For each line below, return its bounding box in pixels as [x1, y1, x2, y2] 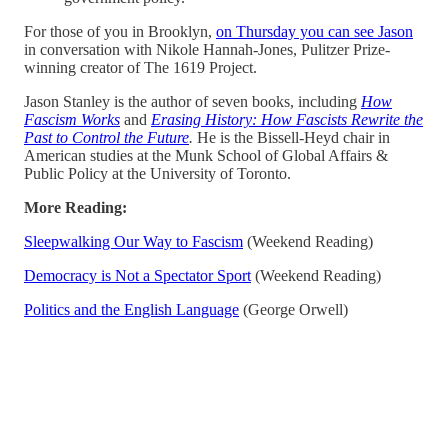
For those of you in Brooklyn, [24, 22, 216, 40]
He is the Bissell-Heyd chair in [197, 128, 390, 146]
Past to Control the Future [24, 128, 189, 146]
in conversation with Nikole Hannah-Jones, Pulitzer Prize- [24, 40, 390, 58]
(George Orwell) [239, 300, 348, 318]
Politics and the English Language [24, 300, 239, 318]
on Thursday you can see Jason [216, 22, 413, 40]
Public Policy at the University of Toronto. [24, 164, 291, 182]
